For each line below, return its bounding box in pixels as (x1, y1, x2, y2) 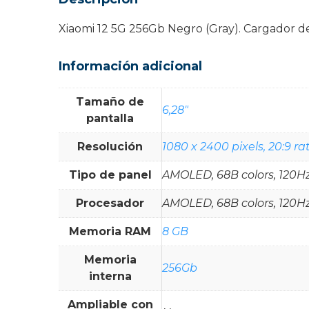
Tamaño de (76, 94, 144, 108)
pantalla (86, 111, 134, 125)
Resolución (77, 139, 143, 153)
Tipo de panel (68, 168, 152, 181)
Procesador (76, 196, 144, 210)
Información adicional (59, 58, 202, 74)
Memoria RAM (69, 224, 151, 238)
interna (88, 269, 132, 283)
